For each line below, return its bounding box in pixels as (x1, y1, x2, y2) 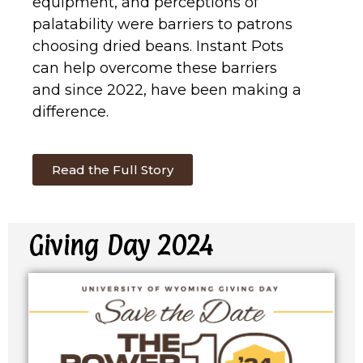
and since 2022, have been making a (32, 80, 301, 99)
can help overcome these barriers (32, 58, 277, 77)
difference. (32, 102, 109, 121)
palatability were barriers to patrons (32, 15, 293, 33)
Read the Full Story (52, 161, 173, 177)
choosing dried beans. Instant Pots (32, 36, 284, 55)
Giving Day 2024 (28, 229, 213, 261)
